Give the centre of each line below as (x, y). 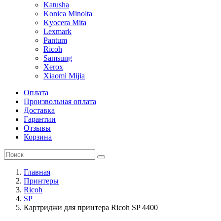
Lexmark (57, 31)
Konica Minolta (68, 14)
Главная (37, 172)
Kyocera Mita (65, 22)
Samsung (58, 58)
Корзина (38, 137)
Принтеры (41, 181)
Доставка (39, 110)
